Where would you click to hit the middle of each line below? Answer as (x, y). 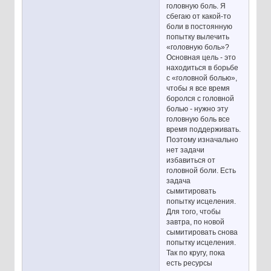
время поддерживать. (204, 129)
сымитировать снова (202, 232)
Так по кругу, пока (196, 253)
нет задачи (186, 150)
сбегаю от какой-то (199, 16)
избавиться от (191, 160)
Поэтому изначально (203, 139)
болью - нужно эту (198, 109)
